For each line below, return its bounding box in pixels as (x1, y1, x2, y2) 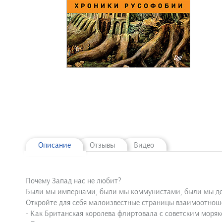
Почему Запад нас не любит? (26, 176, 121, 186)
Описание (38, 140, 71, 150)
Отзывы (90, 140, 115, 150)
